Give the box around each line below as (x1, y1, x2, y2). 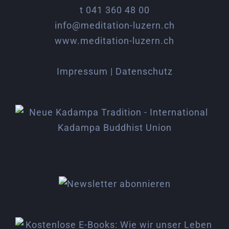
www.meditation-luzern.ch (55, 35, 174, 46)
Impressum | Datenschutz (56, 66, 173, 77)
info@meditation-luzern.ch (54, 20, 175, 31)
